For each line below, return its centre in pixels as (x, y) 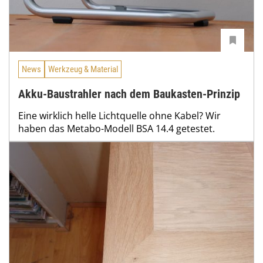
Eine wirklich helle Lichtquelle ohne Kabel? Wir (119, 115)
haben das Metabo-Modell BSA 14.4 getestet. (117, 128)
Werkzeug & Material (83, 69)
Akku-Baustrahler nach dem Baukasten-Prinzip (129, 94)
